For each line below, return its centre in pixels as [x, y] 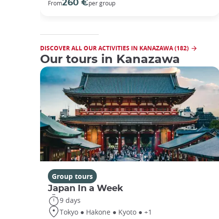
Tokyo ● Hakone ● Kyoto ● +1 [106, 212]
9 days [70, 200]
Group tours [72, 176]
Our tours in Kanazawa [110, 60]
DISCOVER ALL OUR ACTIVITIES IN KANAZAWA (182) [114, 48]
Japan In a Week [86, 189]
